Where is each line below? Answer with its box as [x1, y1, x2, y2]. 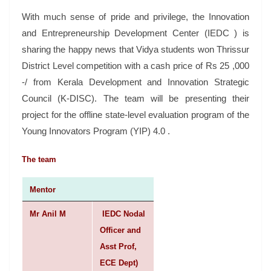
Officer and [100, 226, 141, 235]
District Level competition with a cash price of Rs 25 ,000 [22, 60, 249, 71]
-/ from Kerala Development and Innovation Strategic [22, 76, 249, 87]
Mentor [30, 185, 56, 195]
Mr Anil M [30, 209, 68, 219]
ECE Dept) [100, 258, 138, 268]
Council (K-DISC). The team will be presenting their [22, 93, 249, 103]
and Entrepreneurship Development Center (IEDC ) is [22, 27, 249, 38]
